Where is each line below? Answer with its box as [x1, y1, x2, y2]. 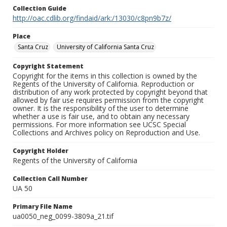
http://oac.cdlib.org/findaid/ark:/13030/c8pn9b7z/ [13, 13, 171, 23]
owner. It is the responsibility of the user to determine [13, 103, 188, 113]
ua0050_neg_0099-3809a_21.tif [13, 211, 113, 221]
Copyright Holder [13, 146, 68, 156]
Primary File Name [13, 202, 72, 211]
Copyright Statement [13, 62, 84, 71]
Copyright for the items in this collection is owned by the [13, 71, 197, 81]
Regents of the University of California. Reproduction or [13, 79, 194, 89]
